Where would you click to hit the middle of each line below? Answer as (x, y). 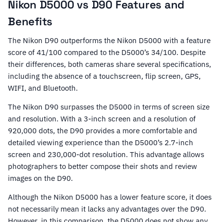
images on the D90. (40, 178)
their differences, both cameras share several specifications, (110, 64)
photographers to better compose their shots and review (103, 166)
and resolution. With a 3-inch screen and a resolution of (102, 119)
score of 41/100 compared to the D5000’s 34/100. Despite (107, 53)
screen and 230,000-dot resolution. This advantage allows (106, 155)
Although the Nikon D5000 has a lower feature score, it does (110, 197)
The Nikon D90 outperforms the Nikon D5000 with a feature (109, 41)
